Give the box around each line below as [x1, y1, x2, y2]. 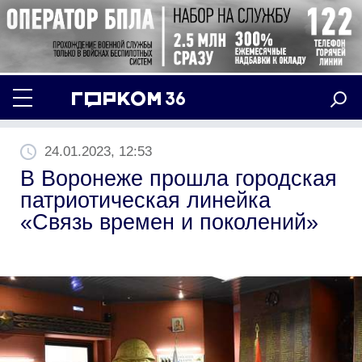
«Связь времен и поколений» [20, 209, 318, 234]
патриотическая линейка [20, 187, 271, 213]
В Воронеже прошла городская [20, 166, 337, 191]
